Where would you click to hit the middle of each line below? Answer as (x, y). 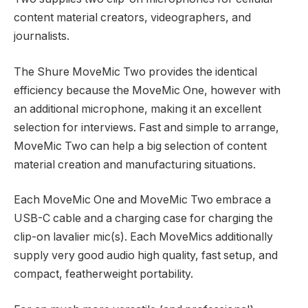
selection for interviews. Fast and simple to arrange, (146, 127)
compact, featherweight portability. (103, 274)
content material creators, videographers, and (132, 18)
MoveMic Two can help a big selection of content (140, 146)
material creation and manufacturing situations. (135, 164)
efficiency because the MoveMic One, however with (147, 90)
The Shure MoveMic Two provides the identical (135, 71)
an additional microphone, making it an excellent (137, 109)
